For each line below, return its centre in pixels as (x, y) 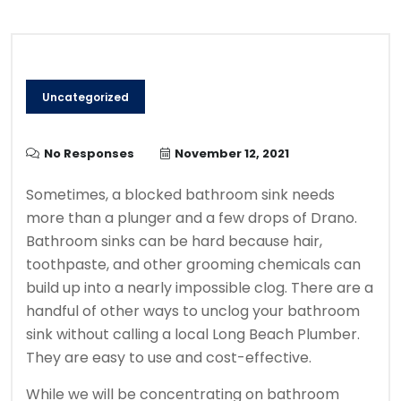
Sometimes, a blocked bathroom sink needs (180, 195)
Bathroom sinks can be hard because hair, (174, 242)
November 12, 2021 (232, 154)
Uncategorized (85, 98)
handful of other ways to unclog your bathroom (193, 311)
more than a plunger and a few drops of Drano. (192, 218)
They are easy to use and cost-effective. (169, 358)
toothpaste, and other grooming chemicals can (193, 265)
